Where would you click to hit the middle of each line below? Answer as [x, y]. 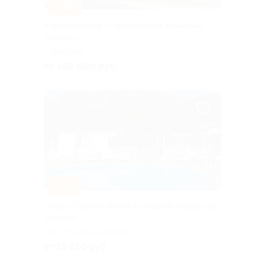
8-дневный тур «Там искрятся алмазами [123, 26]
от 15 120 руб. [76, 247]
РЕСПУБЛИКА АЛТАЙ [86, 232]
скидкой [60, 218]
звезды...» [62, 38]
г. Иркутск [64, 52]
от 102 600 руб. [81, 66]
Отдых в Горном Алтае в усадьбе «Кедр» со [130, 206]
